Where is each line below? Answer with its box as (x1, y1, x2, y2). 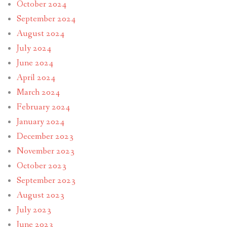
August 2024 (16, 27, 64, 40)
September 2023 (16, 174, 75, 186)
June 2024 (16, 57, 53, 69)
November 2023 (16, 145, 74, 157)
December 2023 (16, 130, 73, 142)
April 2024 (16, 71, 55, 84)
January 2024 (16, 116, 64, 128)
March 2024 (16, 86, 60, 98)
